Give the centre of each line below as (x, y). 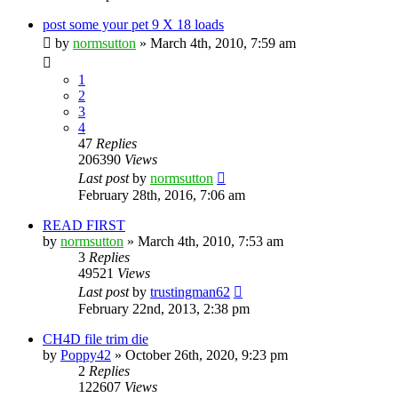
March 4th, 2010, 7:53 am (211, 241)
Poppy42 (86, 354)
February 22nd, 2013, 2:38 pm (164, 308)
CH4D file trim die (96, 338)
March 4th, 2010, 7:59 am (223, 43)
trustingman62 (190, 291)
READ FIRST (84, 225)
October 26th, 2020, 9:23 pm (207, 354)
